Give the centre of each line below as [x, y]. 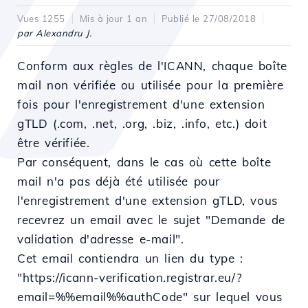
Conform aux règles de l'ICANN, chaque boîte [152, 66]
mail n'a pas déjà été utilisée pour [119, 181]
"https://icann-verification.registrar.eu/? [130, 277]
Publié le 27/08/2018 [209, 19]
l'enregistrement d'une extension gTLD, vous [147, 200]
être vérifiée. [54, 143]
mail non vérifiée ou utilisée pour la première [151, 85]
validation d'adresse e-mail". [101, 239]
